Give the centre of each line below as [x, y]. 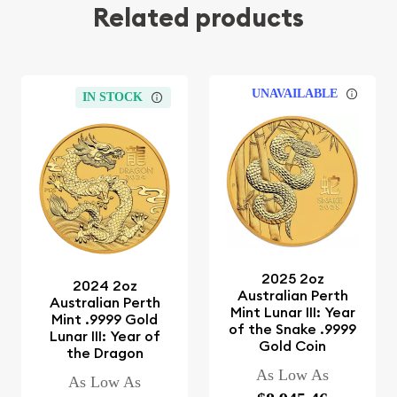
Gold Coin [292, 346]
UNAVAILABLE [295, 93]
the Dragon [105, 354]
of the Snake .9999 [292, 330]
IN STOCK [113, 97]
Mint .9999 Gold [105, 320]
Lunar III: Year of [105, 337]
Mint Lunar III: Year [292, 313]
